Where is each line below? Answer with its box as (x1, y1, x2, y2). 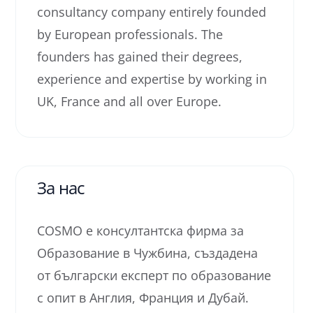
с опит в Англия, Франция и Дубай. (37, 289, 249, 306)
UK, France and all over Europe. (37, 93, 221, 110)
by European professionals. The (37, 26, 223, 43)
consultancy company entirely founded (37, 3, 266, 20)
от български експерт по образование (37, 267, 271, 284)
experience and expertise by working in (37, 71, 267, 87)
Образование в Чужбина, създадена (37, 245, 258, 261)
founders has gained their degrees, (37, 48, 242, 65)
